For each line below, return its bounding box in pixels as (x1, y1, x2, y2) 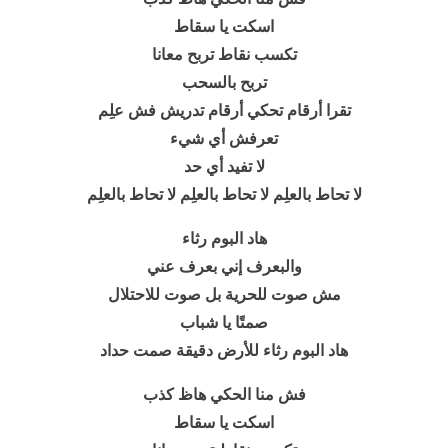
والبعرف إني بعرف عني (146, 258, 302, 275)
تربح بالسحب (181, 74, 267, 91)
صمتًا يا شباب (180, 314, 268, 331)
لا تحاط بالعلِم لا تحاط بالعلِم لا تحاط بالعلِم (86, 186, 362, 203)
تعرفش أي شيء (170, 130, 278, 147)
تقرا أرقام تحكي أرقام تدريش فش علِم (97, 102, 351, 119)
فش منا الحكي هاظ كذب (142, 386, 306, 403)
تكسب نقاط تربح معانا (151, 46, 297, 63)
